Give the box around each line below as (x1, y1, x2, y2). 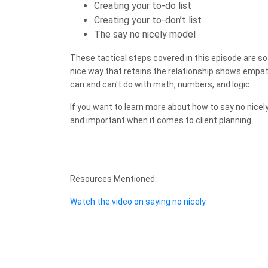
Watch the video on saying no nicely (70, 197, 206, 207)
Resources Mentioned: (70, 174, 157, 184)
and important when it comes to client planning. (70, 115, 253, 126)
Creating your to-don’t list (94, 14, 202, 26)
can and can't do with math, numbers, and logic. (70, 80, 252, 90)
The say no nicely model (94, 29, 196, 41)
